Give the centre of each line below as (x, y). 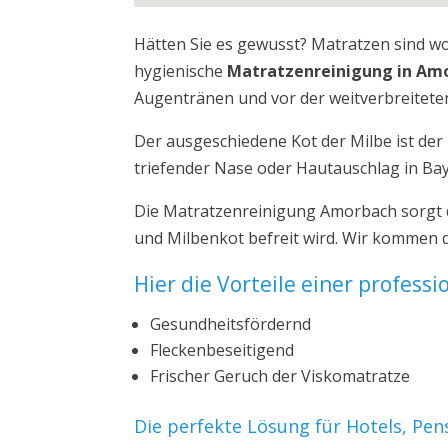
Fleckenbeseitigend (222, 350)
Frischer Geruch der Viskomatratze (280, 376)
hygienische (181, 71)
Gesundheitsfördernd (231, 324)
